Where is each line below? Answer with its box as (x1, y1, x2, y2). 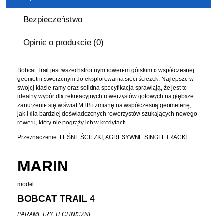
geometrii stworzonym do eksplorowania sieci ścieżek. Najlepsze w (17, 76, 194, 82)
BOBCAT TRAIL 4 (17, 193, 95, 203)
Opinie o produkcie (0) (23, 38, 104, 47)
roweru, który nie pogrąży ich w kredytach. (17, 119, 127, 126)
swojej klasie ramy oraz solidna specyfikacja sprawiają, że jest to (17, 84, 187, 91)
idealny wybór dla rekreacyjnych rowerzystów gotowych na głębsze (17, 93, 194, 100)
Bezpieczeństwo (23, 15, 82, 24)
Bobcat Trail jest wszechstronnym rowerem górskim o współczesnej (17, 67, 194, 74)
